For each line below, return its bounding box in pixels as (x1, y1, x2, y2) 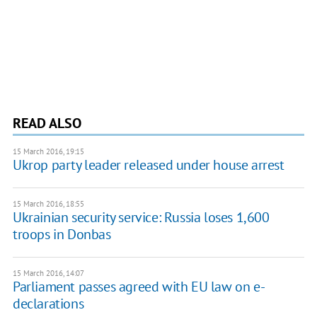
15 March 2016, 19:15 (12, 146, 84, 157)
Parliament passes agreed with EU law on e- (12, 277, 265, 296)
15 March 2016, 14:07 (12, 268, 84, 279)
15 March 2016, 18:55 (12, 199, 84, 209)
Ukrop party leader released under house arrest (12, 156, 284, 175)
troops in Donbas (12, 225, 111, 244)
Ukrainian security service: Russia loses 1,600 (12, 208, 270, 227)
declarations (12, 294, 84, 313)
